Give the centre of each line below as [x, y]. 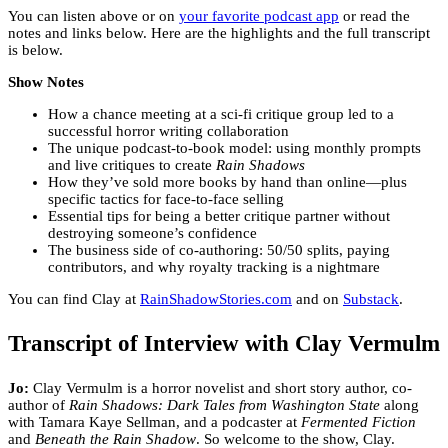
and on [317, 299]
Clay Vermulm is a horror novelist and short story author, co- [220, 388]
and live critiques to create [132, 165]
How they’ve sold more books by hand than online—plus [227, 182]
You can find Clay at [74, 299]
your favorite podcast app [259, 16]
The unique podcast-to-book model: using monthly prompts [234, 148]
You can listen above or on [93, 16]
